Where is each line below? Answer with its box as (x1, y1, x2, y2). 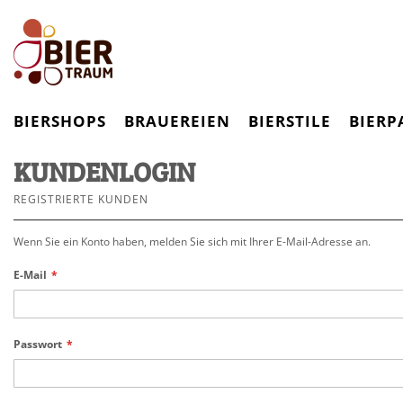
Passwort (13, 336, 62, 352)
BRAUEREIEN (124, 111, 230, 131)
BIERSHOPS (13, 111, 106, 131)
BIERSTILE (248, 111, 331, 131)
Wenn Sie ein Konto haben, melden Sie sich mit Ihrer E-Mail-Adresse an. (13, 234, 371, 249)
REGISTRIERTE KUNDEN (13, 192, 148, 207)
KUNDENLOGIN (13, 153, 195, 189)
